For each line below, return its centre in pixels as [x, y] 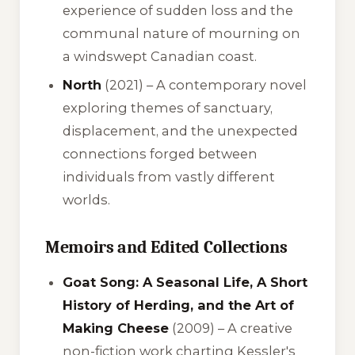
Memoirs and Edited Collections [166, 247]
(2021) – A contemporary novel [204, 84]
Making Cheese [116, 328]
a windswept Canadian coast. [160, 57]
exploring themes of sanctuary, [168, 107]
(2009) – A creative [231, 328]
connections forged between [160, 153]
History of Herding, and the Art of [179, 305]
